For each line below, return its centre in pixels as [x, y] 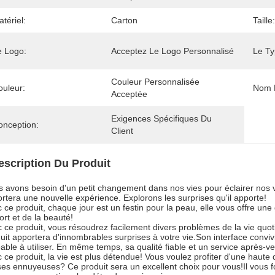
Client [122, 131]
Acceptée [129, 94]
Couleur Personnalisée [155, 82]
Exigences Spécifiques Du [161, 118]
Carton [124, 20]
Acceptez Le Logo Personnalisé [172, 51]
